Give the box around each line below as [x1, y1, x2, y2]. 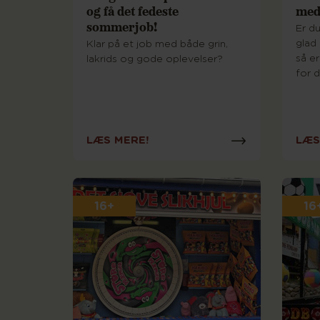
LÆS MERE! [86, 134, 149, 146]
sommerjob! [86, 17, 157, 36]
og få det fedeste [86, 1, 179, 20]
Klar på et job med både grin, [86, 39, 228, 50]
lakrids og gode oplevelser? [86, 54, 223, 65]
